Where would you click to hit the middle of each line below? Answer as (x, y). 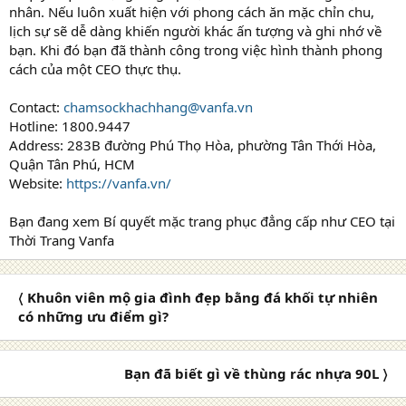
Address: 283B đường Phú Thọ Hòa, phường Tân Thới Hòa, (193, 145)
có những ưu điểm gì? (93, 316)
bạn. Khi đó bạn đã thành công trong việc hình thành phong (196, 49)
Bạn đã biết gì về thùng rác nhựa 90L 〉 (256, 373)
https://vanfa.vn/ (119, 183)
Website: (38, 183)
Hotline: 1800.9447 (70, 126)
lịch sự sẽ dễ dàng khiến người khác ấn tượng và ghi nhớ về (195, 30)
